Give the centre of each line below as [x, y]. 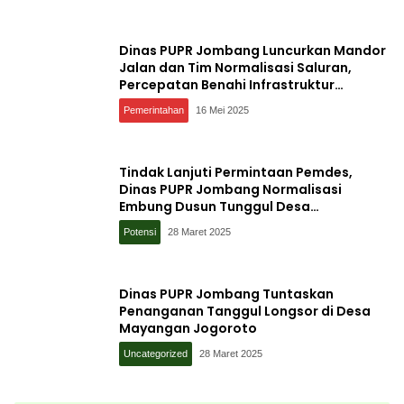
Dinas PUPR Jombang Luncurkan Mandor [252, 50]
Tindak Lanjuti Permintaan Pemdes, [236, 172]
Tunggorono [161, 223]
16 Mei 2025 [222, 110]
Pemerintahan [154, 110]
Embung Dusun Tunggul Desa [215, 206]
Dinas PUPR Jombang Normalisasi [230, 189]
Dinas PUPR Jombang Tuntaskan [226, 294]
